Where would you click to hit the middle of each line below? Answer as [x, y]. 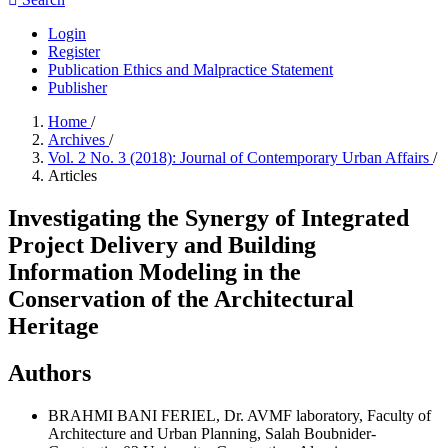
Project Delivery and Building [162, 244]
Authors [49, 372]
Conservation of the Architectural [181, 298]
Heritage [53, 325]
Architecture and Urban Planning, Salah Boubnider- [212, 433]
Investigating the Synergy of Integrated [208, 217]
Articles [72, 175]
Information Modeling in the [154, 271]
